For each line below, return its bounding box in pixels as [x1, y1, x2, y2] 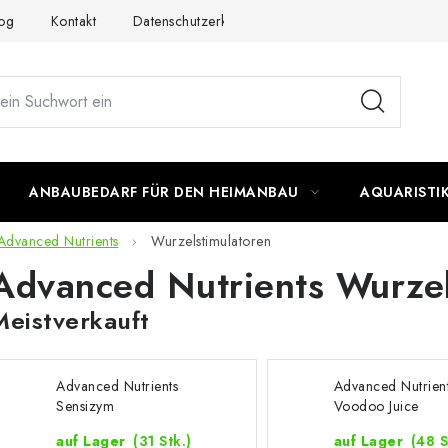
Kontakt [50, 10, 96, 31]
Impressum [304, 10, 370, 31]
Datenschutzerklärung [132, 10, 268, 31]
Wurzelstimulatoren [151, 231, 271, 252]
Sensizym [56, 396, 114, 416]
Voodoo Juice [333, 396, 419, 416]
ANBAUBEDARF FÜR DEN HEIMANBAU [29, 182, 299, 202]
